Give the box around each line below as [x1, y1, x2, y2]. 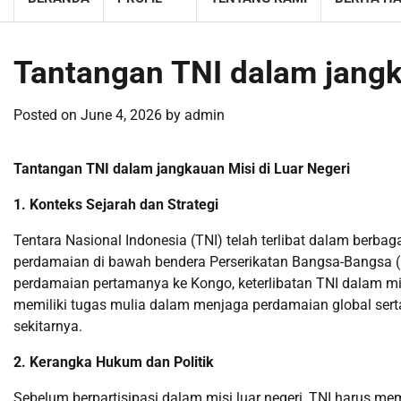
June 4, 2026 [81, 107, 162, 124]
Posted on [13, 107, 81, 124]
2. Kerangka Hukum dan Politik [13, 354, 214, 371]
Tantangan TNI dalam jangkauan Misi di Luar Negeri [13, 160, 350, 177]
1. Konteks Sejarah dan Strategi [13, 196, 218, 213]
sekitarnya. [13, 318, 82, 335]
